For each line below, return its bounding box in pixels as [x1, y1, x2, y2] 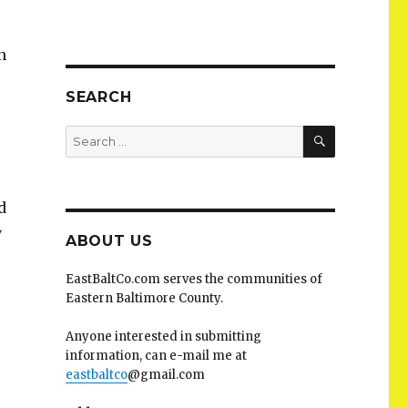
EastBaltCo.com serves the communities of [65, 271, 322, 287]
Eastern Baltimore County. [65, 291, 223, 306]
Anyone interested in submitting [65, 329, 261, 344]
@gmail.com [127, 367, 205, 382]
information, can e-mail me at [65, 348, 247, 363]
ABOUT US [65, 232, 153, 250]
